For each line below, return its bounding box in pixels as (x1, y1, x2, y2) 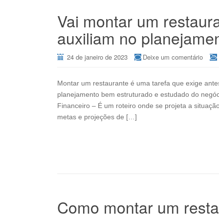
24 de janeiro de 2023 (67, 52, 128, 62)
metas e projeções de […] (57, 113, 137, 121)
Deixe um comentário (143, 52, 203, 62)
